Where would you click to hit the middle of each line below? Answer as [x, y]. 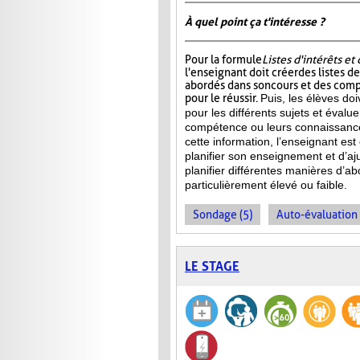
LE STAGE [212, 267]
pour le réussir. [223, 98]
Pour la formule [223, 60]
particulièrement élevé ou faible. [266, 185]
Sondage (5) [223, 215]
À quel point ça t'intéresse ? [255, 22]
